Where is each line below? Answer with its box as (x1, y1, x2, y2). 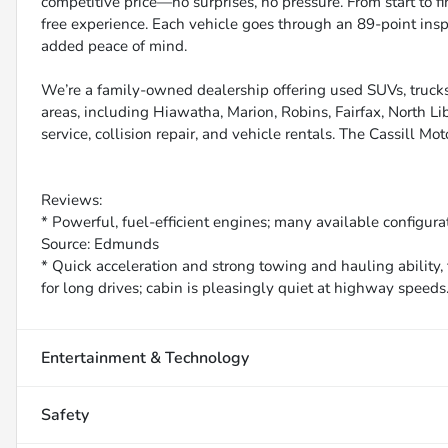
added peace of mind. (41, 36, 187, 57)
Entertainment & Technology (41, 347, 249, 370)
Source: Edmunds (41, 234, 159, 255)
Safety (41, 404, 89, 427)
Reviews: (41, 190, 102, 211)
